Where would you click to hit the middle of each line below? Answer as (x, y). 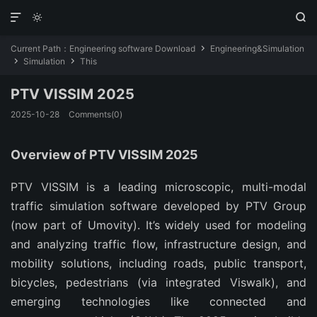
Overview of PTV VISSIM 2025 (104, 155)
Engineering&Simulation (257, 48)
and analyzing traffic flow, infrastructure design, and (158, 244)
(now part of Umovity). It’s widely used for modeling (158, 225)
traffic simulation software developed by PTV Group (158, 206)
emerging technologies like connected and (158, 301)
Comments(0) (96, 114)
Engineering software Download (132, 48)
